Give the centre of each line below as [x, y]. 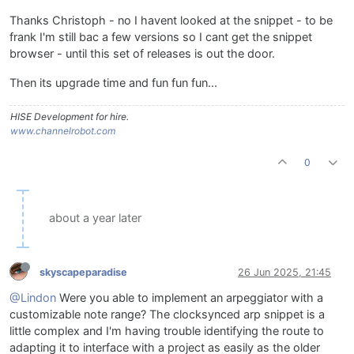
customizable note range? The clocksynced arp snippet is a [167, 315]
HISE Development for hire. [70, 117]
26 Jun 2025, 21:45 [284, 272]
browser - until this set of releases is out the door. [142, 54]
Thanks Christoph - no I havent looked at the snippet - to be [171, 21]
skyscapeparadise [83, 272]
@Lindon [33, 298]
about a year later [95, 218]
